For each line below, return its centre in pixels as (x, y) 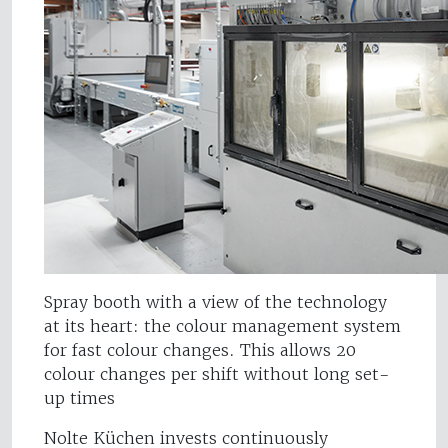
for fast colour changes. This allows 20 (200, 350)
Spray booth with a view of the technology (215, 302)
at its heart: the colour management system (222, 326)
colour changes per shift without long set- (217, 374)
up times (79, 398)
